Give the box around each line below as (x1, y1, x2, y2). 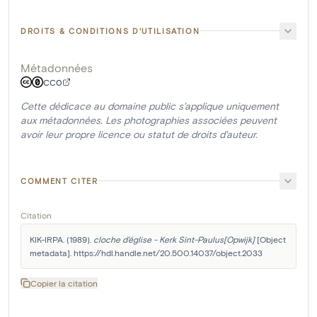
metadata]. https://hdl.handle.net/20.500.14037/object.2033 (30, 247, 263, 258)
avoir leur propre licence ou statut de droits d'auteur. (21, 127, 258, 140)
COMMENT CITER (21, 175, 98, 185)
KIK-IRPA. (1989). (30, 234, 93, 244)
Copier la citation (30, 277, 98, 288)
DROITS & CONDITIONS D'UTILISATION (21, 25, 200, 35)
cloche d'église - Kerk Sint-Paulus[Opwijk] (93, 234, 255, 244)
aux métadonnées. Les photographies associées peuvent (21, 113, 277, 126)
